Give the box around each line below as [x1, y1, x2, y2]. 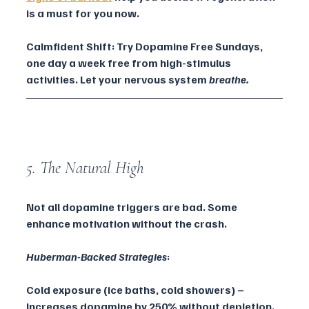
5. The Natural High [26, 158, 144, 179]
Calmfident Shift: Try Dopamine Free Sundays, [26, 39, 265, 54]
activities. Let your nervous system [26, 72, 209, 87]
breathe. [209, 72, 249, 87]
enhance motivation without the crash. [26, 217, 227, 231]
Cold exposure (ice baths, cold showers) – [26, 283, 246, 297]
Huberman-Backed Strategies [26, 250, 167, 264]
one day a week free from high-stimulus [26, 56, 233, 70]
